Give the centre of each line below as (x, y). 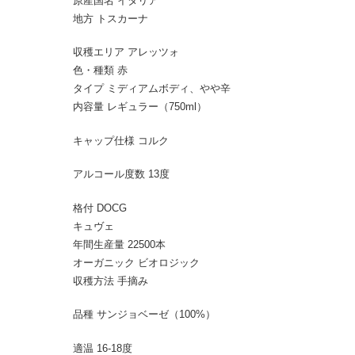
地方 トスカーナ (110, 18)
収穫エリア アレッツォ (126, 52)
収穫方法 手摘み (110, 281)
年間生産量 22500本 (119, 244)
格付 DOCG (99, 208)
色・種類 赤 (100, 70)
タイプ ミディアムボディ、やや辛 (151, 88)
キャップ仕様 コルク (120, 140)
